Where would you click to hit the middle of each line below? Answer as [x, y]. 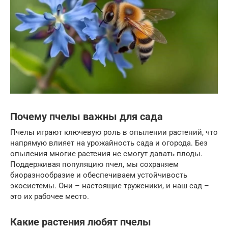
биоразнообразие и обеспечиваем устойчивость [99, 175]
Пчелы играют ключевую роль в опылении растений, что [114, 132]
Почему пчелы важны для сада [87, 117]
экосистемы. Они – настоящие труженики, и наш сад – [110, 186]
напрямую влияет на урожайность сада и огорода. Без [109, 143]
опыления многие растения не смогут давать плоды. [106, 153]
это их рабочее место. [50, 196]
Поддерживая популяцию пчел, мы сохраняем [94, 164]
